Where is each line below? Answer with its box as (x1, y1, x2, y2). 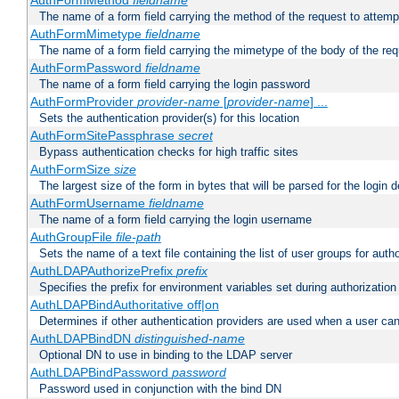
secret (177, 128, 213, 143)
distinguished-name (134, 331, 245, 346)
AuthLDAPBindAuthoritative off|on (29, 297, 219, 313)
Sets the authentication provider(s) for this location (39, 111, 299, 126)
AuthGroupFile (29, 230, 116, 245)
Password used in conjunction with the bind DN (39, 382, 281, 396)
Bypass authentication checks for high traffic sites (39, 145, 298, 159)
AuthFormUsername (29, 196, 149, 211)
